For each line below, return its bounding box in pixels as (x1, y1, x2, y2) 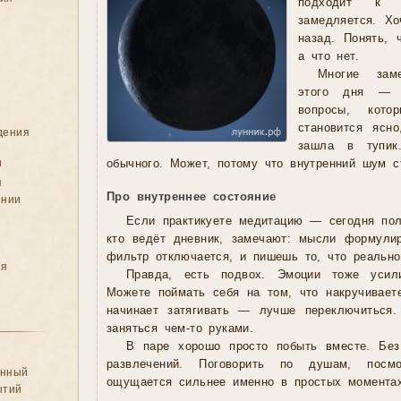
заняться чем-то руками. (107, 322, 254, 336)
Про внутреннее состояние (107, 191, 277, 204)
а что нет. (298, 50, 359, 64)
